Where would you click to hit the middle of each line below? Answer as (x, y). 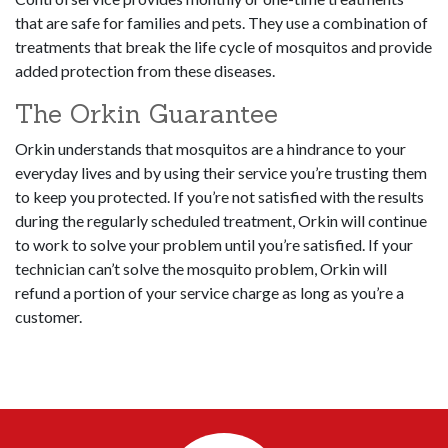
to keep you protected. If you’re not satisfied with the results (219, 197)
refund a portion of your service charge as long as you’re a (209, 293)
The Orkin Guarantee (146, 114)
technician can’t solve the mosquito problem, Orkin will (201, 269)
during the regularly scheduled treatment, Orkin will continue (221, 221)
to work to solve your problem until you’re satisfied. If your (214, 245)
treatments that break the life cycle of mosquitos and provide (223, 47)
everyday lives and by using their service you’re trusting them (221, 173)
